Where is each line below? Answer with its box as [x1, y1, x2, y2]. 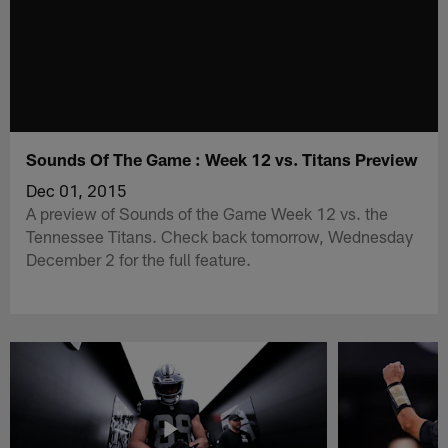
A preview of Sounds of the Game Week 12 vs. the [26, 202, 389, 223]
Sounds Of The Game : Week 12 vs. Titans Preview [26, 148, 419, 169]
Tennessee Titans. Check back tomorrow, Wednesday [26, 225, 414, 246]
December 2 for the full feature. [26, 248, 252, 269]
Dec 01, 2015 [26, 179, 128, 200]
